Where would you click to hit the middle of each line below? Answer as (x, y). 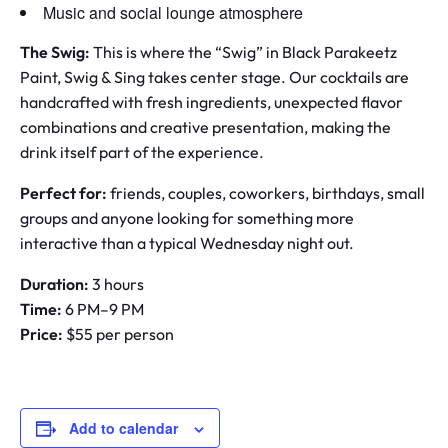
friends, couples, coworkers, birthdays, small (266, 195)
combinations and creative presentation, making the (205, 129)
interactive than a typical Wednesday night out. (187, 245)
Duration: (54, 286)
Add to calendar (123, 428)
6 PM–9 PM (103, 311)
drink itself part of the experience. (142, 154)
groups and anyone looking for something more (187, 220)
